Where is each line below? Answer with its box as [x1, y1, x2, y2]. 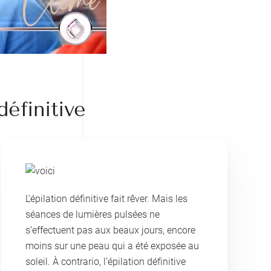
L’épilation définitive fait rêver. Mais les [25, 193, 188, 205]
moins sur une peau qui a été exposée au [25, 240, 200, 252]
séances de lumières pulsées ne [25, 209, 160, 221]
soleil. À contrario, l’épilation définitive [25, 256, 186, 268]
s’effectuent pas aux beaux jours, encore [25, 224, 196, 237]
